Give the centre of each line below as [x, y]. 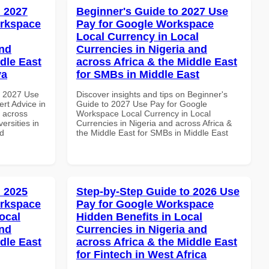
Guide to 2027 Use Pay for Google [142, 104]
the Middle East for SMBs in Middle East [152, 132]
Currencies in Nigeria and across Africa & [154, 123]
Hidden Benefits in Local [139, 216]
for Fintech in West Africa [141, 254]
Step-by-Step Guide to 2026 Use [158, 191]
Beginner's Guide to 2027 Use [152, 11]
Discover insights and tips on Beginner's [152, 94]
